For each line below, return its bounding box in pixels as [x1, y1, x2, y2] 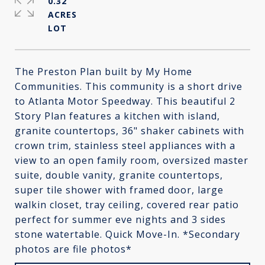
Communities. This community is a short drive [15, 80, 243, 93]
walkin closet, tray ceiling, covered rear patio [15, 198, 239, 211]
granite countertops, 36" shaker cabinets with [15, 124, 244, 137]
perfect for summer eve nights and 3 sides [15, 213, 226, 226]
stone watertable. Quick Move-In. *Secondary [15, 228, 240, 241]
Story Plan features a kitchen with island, [15, 109, 220, 122]
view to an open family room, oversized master [15, 154, 248, 167]
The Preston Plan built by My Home [15, 65, 192, 78]
